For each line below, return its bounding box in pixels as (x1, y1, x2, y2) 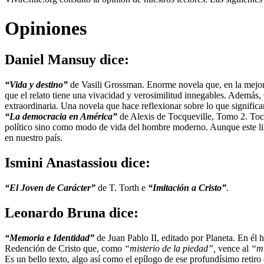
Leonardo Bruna (5, 204, 105, 220)
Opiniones (5, 17, 87, 39)
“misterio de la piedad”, (122, 243, 218, 253)
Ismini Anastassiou (5, 154, 117, 170)
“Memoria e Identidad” (5, 232, 94, 243)
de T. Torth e (98, 182, 148, 193)
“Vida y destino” (5, 80, 70, 90)
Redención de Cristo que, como (5, 243, 122, 253)
